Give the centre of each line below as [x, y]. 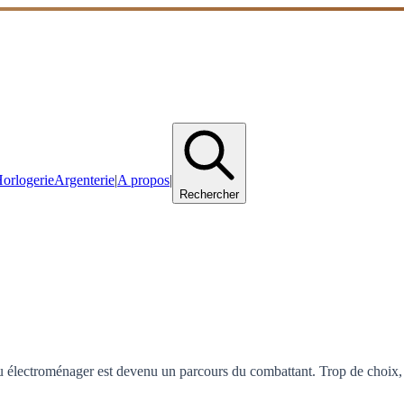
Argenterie [84, 179]
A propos [143, 179]
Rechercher [209, 194]
